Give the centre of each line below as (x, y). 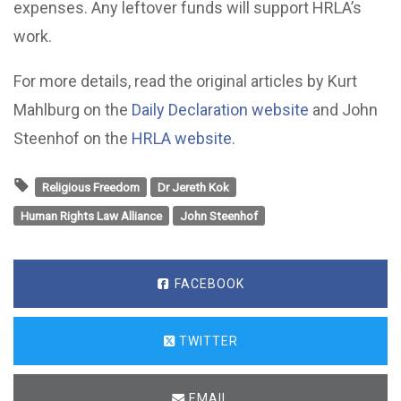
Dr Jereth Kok (194, 187)
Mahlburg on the (73, 110)
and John (343, 110)
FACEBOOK (207, 284)
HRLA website (182, 139)
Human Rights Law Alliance (92, 215)
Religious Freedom (90, 187)
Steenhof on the (73, 139)
